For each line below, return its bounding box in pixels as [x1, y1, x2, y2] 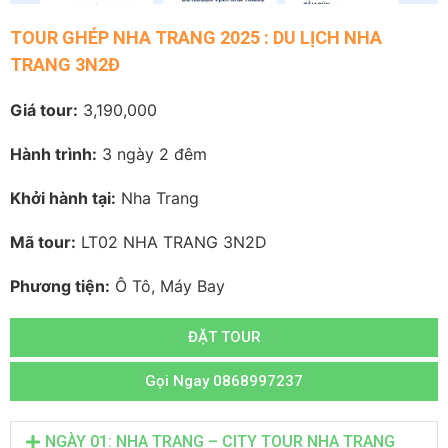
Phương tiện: [10, 276, 110, 297]
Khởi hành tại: [10, 188, 116, 209]
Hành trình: [10, 144, 97, 165]
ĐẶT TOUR [187, 328, 261, 347]
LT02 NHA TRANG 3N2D [76, 232, 267, 253]
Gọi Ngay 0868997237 [145, 372, 303, 391]
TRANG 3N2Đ [10, 54, 120, 76]
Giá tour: [10, 100, 78, 121]
